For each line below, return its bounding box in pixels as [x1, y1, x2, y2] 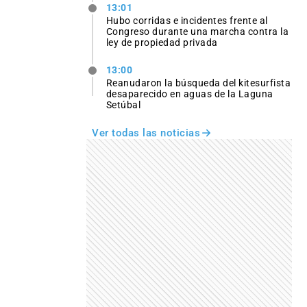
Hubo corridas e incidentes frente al [106, 15, 268, 27]
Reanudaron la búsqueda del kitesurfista [106, 77, 291, 89]
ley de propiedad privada [106, 37, 218, 49]
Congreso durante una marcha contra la [106, 26, 289, 38]
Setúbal [106, 99, 141, 111]
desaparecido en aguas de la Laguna [106, 88, 273, 100]
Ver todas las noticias [92, 127, 200, 140]
